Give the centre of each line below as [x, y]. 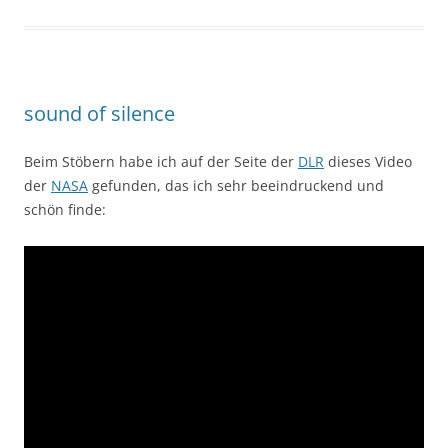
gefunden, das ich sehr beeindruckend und [236, 186]
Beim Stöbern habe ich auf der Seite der [161, 162]
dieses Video [368, 162]
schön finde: [65, 210]
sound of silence [99, 114]
